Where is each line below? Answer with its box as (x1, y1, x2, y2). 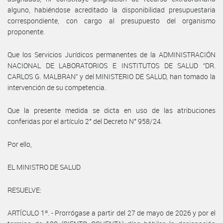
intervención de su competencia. (7, 82, 106, 92)
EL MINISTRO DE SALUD (7, 162, 81, 172)
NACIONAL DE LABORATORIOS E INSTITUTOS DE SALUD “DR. (7, 60, 216, 70)
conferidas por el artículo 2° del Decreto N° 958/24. (7, 116, 162, 126)
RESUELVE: (7, 185, 41, 195)
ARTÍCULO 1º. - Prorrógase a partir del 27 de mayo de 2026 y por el (7, 208, 216, 218)
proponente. (7, 26, 45, 36)
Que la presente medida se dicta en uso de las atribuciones (7, 105, 216, 115)
